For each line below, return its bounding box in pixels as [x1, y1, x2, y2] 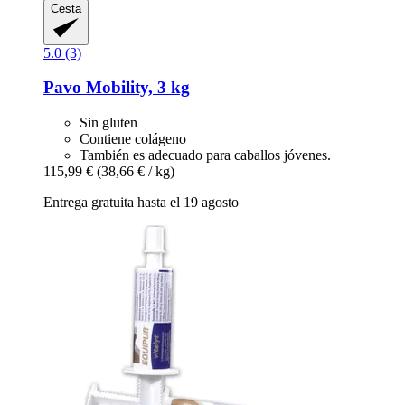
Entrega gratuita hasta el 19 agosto [43, 194, 239, 210]
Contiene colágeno [80, 131, 186, 146]
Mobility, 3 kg [81, 78, 190, 98]
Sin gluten [80, 115, 137, 130]
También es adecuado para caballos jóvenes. [80, 147, 331, 163]
